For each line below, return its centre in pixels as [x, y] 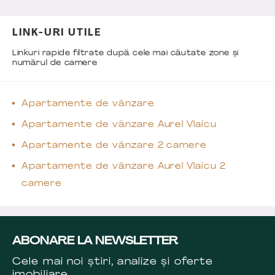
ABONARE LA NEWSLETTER [95, 241]
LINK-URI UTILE [57, 33]
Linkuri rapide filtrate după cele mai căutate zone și [126, 53]
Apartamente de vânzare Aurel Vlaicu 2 [124, 166]
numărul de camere [55, 63]
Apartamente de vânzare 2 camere [114, 145]
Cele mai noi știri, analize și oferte [113, 262]
